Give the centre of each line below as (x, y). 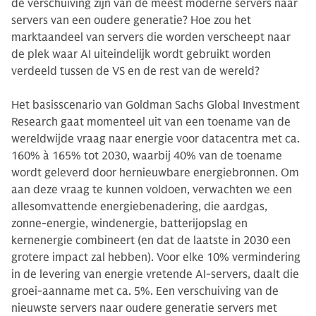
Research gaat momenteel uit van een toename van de (151, 122)
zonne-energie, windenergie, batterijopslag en (129, 223)
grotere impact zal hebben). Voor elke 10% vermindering (156, 257)
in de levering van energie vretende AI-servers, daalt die (155, 274)
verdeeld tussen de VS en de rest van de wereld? (135, 71)
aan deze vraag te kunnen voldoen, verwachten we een (152, 189)
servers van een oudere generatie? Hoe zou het (131, 20)
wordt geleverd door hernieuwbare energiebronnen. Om (155, 172)
